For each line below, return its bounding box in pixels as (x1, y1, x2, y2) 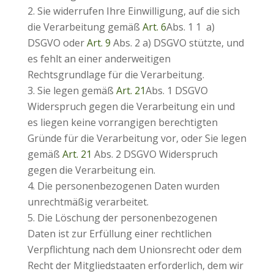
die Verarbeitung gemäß (27, 20, 143, 34)
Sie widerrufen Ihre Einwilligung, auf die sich (37, 4, 240, 18)
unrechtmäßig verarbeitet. (27, 195, 149, 209)
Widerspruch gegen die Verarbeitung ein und (27, 100, 235, 113)
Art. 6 (142, 20, 166, 34)
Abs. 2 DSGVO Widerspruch (91, 147, 218, 161)
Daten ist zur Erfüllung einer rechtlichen (27, 227, 212, 240)
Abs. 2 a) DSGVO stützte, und (110, 36, 244, 50)
